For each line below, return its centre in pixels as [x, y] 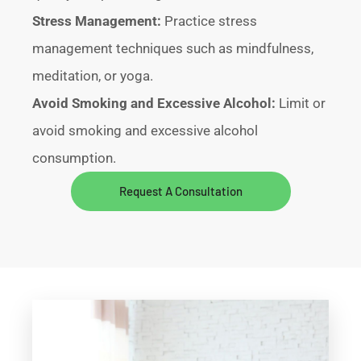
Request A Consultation [180, 191]
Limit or [301, 103]
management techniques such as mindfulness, [173, 48]
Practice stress [210, 21]
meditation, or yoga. [93, 75]
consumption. [75, 158]
